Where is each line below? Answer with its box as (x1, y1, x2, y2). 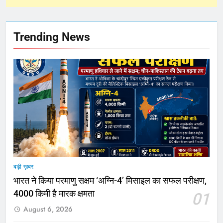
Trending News (13, 30, 90, 44)
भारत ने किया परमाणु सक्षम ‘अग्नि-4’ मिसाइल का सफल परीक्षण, (13, 176, 207, 186)
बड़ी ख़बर (13, 162, 33, 172)
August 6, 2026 (23, 204, 73, 215)
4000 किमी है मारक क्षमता (13, 189, 95, 199)
